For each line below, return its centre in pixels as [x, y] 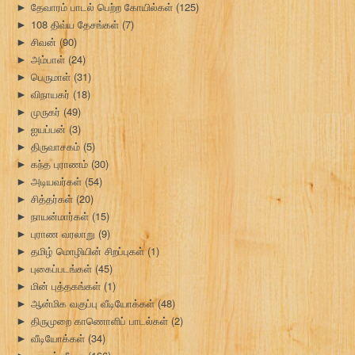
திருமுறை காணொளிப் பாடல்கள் [99, 321]
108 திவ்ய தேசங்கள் [75, 25]
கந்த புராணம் [59, 164]
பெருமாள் [51, 77]
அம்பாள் [48, 59]
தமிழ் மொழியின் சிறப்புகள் [88, 251]
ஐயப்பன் [48, 129]
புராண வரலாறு [63, 234]
